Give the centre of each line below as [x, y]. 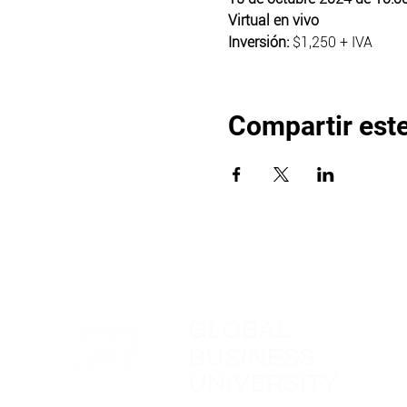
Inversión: [260, 42]
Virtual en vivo [273, 20]
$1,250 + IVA [334, 42]
